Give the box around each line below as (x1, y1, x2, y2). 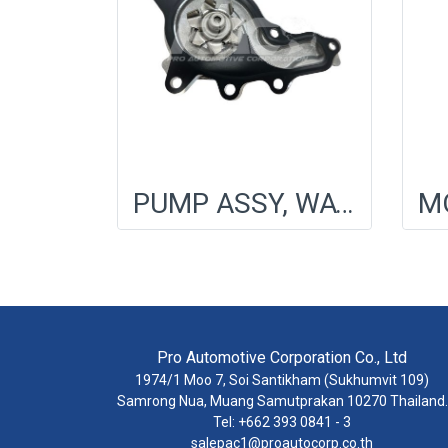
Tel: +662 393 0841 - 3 (213, 414, 351, 430)
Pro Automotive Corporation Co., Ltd (157, 348, 407, 367)
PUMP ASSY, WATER (335, 187, 353, 220)
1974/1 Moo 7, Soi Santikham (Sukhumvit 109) (135, 372, 429, 388)
